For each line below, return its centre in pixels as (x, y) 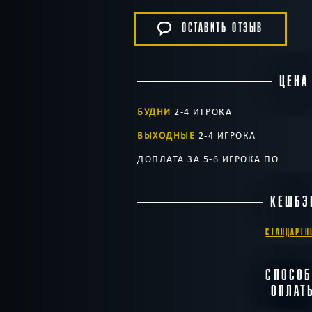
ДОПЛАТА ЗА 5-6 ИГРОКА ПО (208, 159)
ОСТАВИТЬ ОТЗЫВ (223, 29)
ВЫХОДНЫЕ (166, 135)
